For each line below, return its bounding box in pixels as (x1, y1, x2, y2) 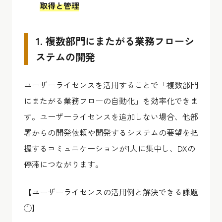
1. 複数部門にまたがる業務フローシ (36, 33, 194, 48)
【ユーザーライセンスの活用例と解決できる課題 (24, 185, 198, 198)
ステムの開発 (36, 49, 95, 64)
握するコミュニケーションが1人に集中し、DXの (24, 142, 195, 154)
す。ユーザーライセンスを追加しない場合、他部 (24, 110, 198, 122)
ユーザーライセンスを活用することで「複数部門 (24, 78, 198, 91)
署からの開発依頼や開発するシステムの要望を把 (24, 126, 198, 138)
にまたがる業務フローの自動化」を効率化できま (24, 94, 198, 107)
